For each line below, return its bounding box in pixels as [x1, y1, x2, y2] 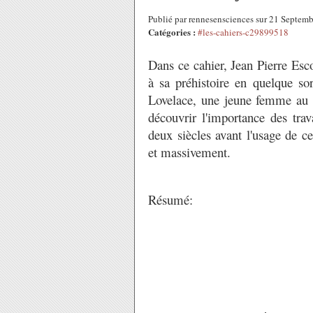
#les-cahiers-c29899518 [198, 26, 289, 38]
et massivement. [148, 143, 231, 161]
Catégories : [148, 25, 196, 38]
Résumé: [148, 191, 193, 208]
